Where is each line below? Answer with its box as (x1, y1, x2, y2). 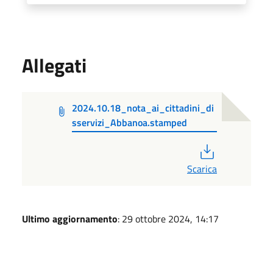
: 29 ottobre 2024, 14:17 (118, 211, 219, 226)
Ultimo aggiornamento (22, 211, 118, 226)
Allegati (22, 50, 87, 80)
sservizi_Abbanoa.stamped (72, 115, 188, 130)
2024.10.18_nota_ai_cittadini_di (72, 100, 214, 115)
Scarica (187, 161, 217, 176)
